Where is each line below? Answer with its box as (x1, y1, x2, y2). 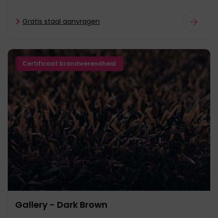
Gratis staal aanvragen (22, 16, 100, 26)
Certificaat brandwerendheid (22, 59, 116, 68)
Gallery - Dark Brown (15, 198, 108, 211)
